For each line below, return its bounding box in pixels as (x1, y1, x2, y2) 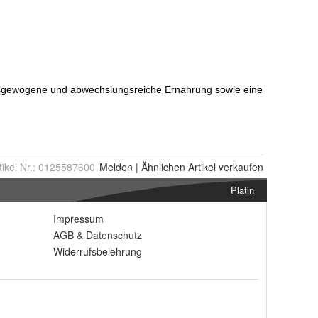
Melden (99, 160, 133, 174)
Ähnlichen (141, 160, 185, 174)
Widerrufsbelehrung (53, 244, 142, 258)
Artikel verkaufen (185, 160, 263, 174)
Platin (231, 183, 254, 197)
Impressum (53, 212, 104, 226)
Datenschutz (86, 228, 142, 242)
